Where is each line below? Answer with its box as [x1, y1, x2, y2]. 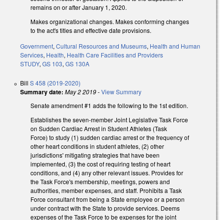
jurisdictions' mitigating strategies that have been [30, 151, 160, 160]
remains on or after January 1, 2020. [30, 2, 127, 11]
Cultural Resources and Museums [56, 42, 147, 51]
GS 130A [65, 59, 89, 68]
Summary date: [20, 87, 63, 97]
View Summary [101, 87, 141, 96]
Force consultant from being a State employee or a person [30, 195, 185, 204]
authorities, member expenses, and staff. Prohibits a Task [30, 186, 182, 195]
